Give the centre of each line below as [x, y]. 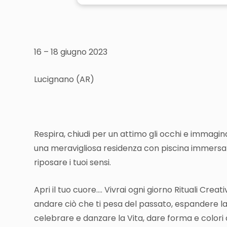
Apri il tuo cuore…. [69, 190]
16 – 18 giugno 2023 [71, 52]
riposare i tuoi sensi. [73, 163]
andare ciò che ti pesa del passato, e [107, 204]
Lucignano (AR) [64, 80]
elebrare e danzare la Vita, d [95, 218]
